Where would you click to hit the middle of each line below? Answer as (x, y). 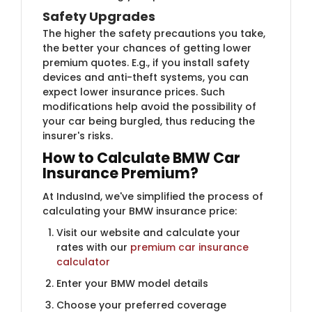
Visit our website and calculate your (148, 232)
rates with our (93, 247)
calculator (83, 262)
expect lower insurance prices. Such (134, 92)
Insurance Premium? (120, 173)
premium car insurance (189, 247)
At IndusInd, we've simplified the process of (153, 196)
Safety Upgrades (99, 16)
